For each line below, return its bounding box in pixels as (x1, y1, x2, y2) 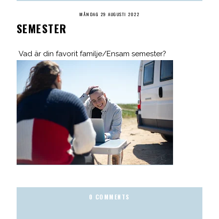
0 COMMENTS (88, 192, 130, 201)
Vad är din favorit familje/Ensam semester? (16, 49, 166, 58)
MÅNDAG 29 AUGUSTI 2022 (79, 10, 140, 18)
